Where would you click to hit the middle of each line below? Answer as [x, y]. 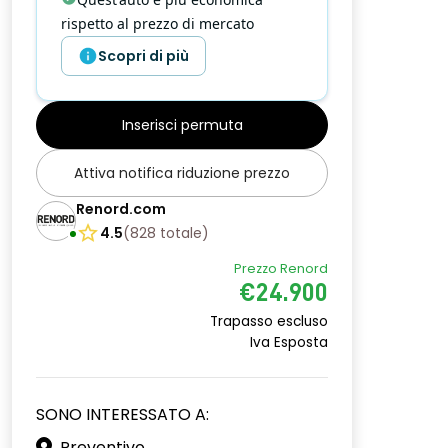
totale [181, 233]
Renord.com [121, 209]
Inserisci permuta [182, 125]
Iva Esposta [289, 342]
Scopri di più [143, 56]
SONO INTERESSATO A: [122, 414]
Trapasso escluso [269, 321]
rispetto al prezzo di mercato [157, 23]
